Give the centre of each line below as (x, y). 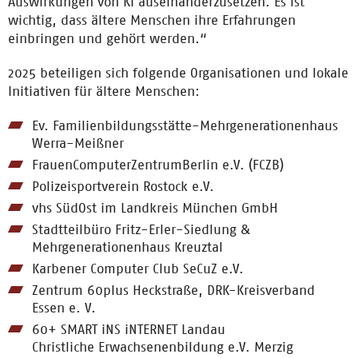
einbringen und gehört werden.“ (107, 38)
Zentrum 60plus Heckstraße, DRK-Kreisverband (173, 290)
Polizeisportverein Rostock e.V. (123, 186)
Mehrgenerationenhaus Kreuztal (127, 247)
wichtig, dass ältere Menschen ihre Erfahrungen (152, 20)
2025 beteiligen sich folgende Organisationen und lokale (178, 73)
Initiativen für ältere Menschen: (104, 91)
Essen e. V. (64, 308)
